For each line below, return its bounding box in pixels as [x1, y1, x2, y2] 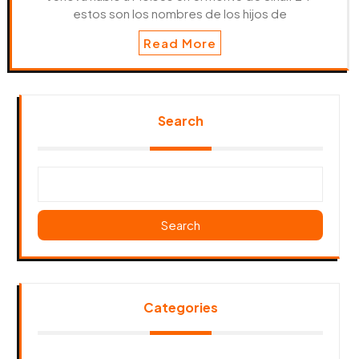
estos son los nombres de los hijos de [72, 5, 287, 21]
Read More [143, 34, 216, 50]
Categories [143, 298, 218, 316]
